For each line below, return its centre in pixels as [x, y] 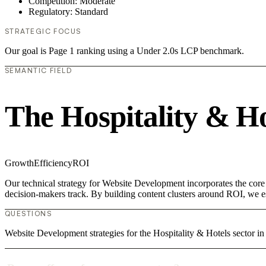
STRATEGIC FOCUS [43, 31]
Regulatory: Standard [68, 11]
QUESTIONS [28, 214]
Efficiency [53, 163]
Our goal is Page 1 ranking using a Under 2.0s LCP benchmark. [124, 50]
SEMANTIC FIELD [39, 70]
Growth [19, 163]
